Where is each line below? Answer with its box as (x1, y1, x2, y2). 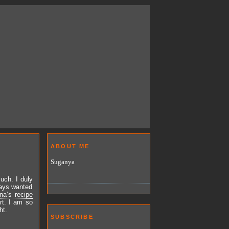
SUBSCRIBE (51, 214, 94, 220)
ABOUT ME (51, 143, 90, 149)
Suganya (51, 157, 75, 166)
